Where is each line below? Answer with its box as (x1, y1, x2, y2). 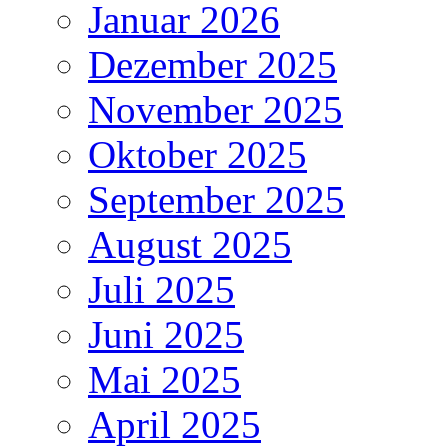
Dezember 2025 (88, 43, 337, 87)
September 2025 (88, 178, 345, 222)
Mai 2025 (88, 358, 241, 402)
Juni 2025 (88, 313, 244, 357)
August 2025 (88, 223, 292, 267)
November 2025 (88, 88, 343, 132)
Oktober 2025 (88, 133, 307, 177)
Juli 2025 (88, 268, 235, 312)
